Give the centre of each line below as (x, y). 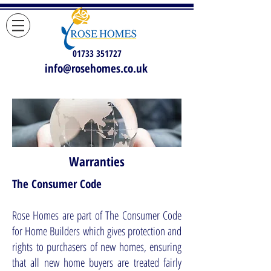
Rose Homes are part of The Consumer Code (97, 215)
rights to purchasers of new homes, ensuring (97, 247)
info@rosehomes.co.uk (96, 68)
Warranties (97, 162)
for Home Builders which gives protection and (97, 231)
